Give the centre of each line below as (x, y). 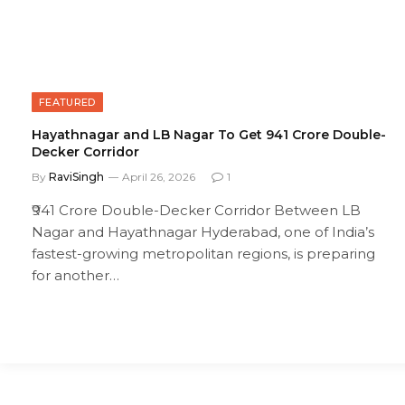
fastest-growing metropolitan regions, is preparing (203, 254)
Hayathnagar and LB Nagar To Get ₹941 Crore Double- (209, 135)
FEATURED (67, 103)
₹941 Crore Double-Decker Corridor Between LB (196, 211)
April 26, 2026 (159, 177)
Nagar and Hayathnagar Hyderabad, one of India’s (203, 232)
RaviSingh (76, 177)
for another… (75, 276)
